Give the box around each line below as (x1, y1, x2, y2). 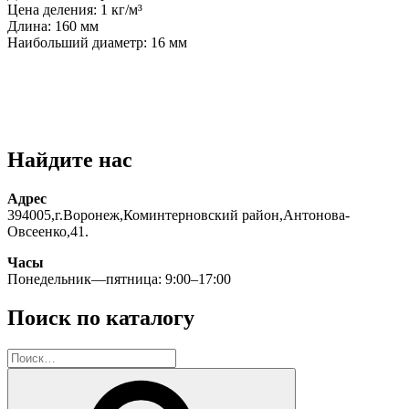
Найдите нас (7, 148, 132, 173)
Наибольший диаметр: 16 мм (7, 35, 187, 51)
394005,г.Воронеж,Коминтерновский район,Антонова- (7, 206, 350, 223)
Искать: (6, 347, 54, 363)
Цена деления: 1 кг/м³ (7, 2, 142, 18)
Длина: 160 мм (7, 18, 99, 35)
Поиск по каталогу (7, 305, 194, 330)
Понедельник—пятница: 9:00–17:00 (7, 270, 231, 287)
